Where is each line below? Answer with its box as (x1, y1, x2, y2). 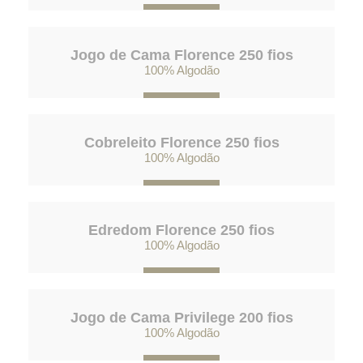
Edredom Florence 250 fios (88, 221, 275, 238)
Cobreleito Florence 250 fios (83, 134, 280, 151)
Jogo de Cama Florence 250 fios (70, 46, 293, 63)
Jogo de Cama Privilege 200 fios (70, 310, 293, 327)
